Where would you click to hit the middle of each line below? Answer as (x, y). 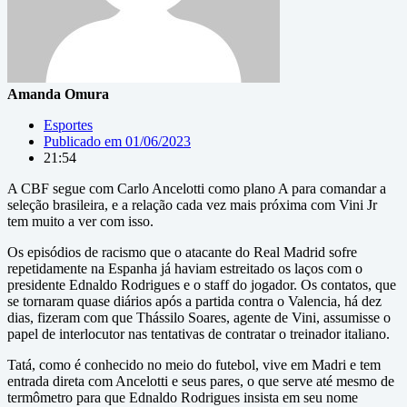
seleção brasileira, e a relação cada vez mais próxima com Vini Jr (192, 205)
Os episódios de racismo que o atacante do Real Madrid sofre (182, 252)
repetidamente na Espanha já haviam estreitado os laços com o (185, 268)
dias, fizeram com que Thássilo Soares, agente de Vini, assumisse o (199, 318)
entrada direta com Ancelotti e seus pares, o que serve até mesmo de (201, 381)
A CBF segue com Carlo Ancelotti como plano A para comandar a (197, 189)
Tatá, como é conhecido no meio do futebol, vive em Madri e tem (194, 365)
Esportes (68, 125)
